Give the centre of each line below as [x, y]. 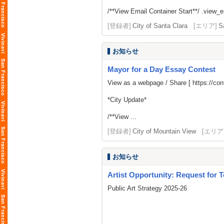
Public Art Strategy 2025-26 [147, 188]
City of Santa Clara [160, 26]
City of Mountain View [164, 131]
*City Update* [127, 100]
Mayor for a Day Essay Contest [161, 69]
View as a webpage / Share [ [150, 83]
